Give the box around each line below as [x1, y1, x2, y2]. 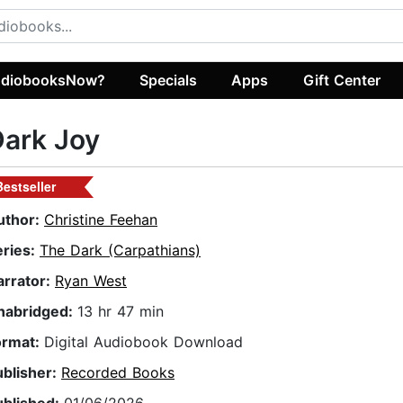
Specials [139, 70, 198, 89]
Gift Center [302, 70, 381, 89]
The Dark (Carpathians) [40, 241, 201, 260]
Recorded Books [61, 363, 175, 382]
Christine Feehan [44, 210, 157, 229]
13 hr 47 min [77, 302, 164, 321]
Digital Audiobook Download [44, 333, 243, 352]
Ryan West [55, 272, 127, 291]
